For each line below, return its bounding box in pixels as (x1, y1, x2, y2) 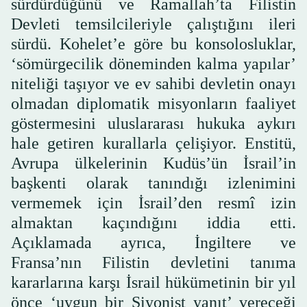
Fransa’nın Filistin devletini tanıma (11, 253, 296, 271)
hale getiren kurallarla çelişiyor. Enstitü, (11, 134, 296, 152)
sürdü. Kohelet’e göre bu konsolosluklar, (11, 34, 296, 53)
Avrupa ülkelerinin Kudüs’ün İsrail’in (11, 153, 296, 172)
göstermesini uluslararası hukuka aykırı (11, 114, 296, 132)
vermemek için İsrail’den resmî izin (11, 193, 296, 212)
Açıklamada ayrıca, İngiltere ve (11, 233, 296, 251)
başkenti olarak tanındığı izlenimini (11, 173, 296, 192)
